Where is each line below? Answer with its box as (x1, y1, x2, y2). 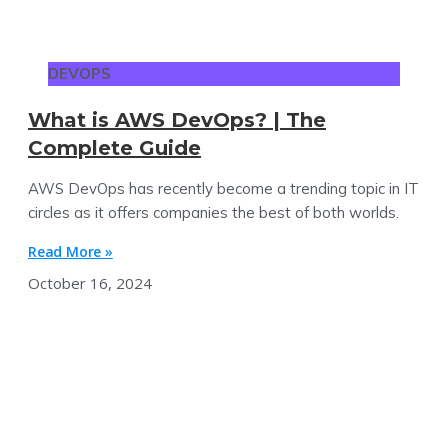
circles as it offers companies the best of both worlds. (28, 202, 399, 222)
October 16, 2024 (28, 272, 152, 293)
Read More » (28, 241, 113, 261)
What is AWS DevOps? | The (28, 107, 326, 132)
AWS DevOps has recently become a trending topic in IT (28, 178, 419, 198)
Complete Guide (28, 135, 201, 160)
